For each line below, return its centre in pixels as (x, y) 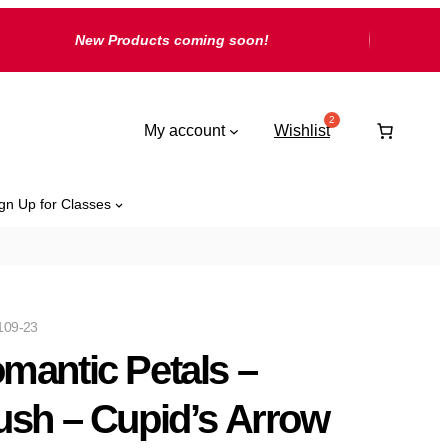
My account (185, 130)
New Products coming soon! (171, 40)
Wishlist (302, 130)
